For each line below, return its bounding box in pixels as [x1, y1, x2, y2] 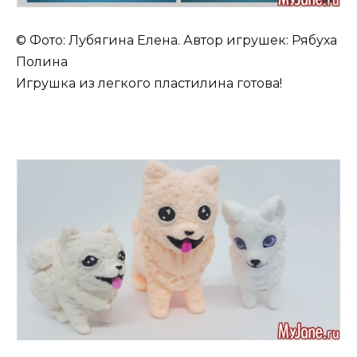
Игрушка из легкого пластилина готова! [16, 76, 282, 92]
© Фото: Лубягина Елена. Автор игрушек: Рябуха [16, 33, 337, 49]
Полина [16, 54, 68, 70]
